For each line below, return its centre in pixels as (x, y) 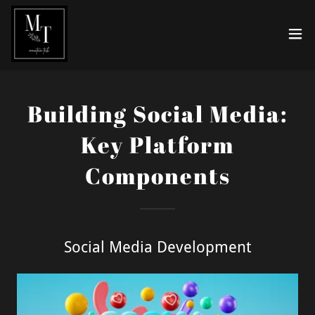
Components (157, 175)
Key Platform (157, 144)
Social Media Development (157, 247)
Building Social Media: (157, 114)
